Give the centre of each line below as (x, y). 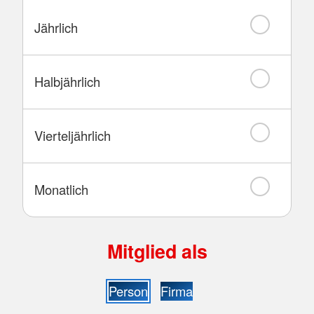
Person (128, 291)
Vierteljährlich (73, 135)
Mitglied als (157, 251)
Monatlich (61, 189)
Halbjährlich (67, 81)
